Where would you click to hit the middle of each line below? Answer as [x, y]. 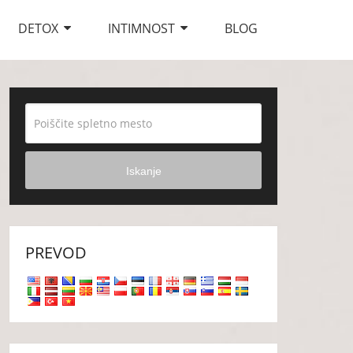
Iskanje [143, 171]
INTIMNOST [141, 28]
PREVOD [56, 253]
